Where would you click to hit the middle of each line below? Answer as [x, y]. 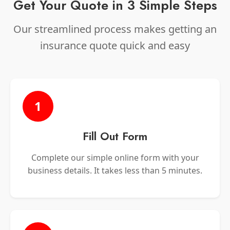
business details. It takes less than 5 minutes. [115, 170]
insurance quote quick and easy [115, 45]
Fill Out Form [115, 136]
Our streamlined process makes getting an [115, 29]
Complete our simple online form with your [115, 157]
